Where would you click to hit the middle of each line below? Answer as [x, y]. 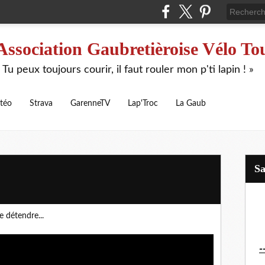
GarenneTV [90, 104]
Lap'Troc [143, 104]
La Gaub [191, 104]
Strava [41, 104]
